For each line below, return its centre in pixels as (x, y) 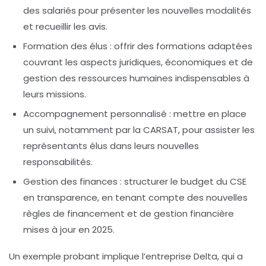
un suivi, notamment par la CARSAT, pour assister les (139, 129)
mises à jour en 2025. (69, 229)
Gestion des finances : (72, 181)
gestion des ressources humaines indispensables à (136, 78)
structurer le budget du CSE (184, 181)
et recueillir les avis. (65, 26)
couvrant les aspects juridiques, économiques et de (138, 62)
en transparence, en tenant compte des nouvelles (135, 197)
